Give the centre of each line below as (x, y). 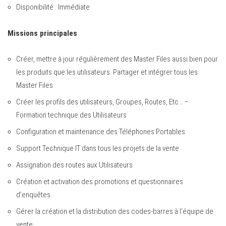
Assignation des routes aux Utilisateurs (74, 165)
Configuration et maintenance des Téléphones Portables (101, 132)
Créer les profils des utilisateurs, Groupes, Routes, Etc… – (102, 102)
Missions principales (42, 33)
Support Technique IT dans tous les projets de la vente (98, 149)
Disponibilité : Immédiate (53, 7)
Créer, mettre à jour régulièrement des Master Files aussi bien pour (117, 59)
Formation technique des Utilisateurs (71, 115)
